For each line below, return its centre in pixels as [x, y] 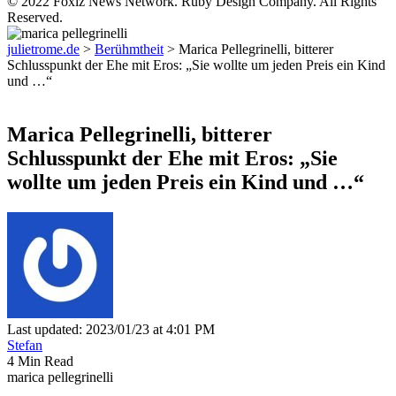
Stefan [25, 345]
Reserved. [35, 17]
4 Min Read [40, 361]
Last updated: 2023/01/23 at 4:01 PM [111, 329]
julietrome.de [43, 49]
